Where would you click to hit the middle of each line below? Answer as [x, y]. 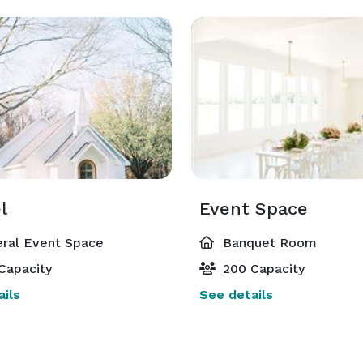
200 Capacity [262, 269]
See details [236, 295]
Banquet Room [268, 243]
